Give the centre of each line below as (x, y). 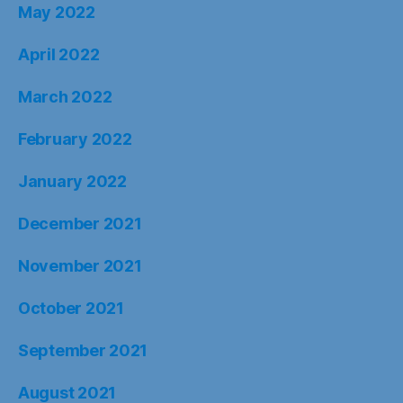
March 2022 (65, 96)
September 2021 (83, 350)
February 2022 (75, 139)
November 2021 (80, 265)
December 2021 (80, 223)
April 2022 (59, 54)
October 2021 (71, 308)
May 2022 (57, 12)
